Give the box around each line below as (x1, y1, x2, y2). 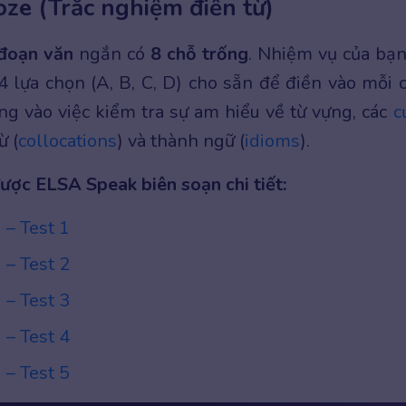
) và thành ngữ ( (117, 128, 245, 153)
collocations (18, 128, 117, 153)
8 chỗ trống (150, 41, 248, 66)
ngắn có (72, 41, 150, 66)
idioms (245, 128, 300, 153)
